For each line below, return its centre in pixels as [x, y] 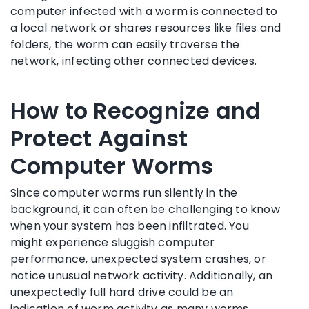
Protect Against [99, 138]
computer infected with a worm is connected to [144, 11]
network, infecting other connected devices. [134, 61]
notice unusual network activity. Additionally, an [142, 275]
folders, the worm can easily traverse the [125, 44]
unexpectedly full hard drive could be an [122, 292]
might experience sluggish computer [113, 242]
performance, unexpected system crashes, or [138, 259]
